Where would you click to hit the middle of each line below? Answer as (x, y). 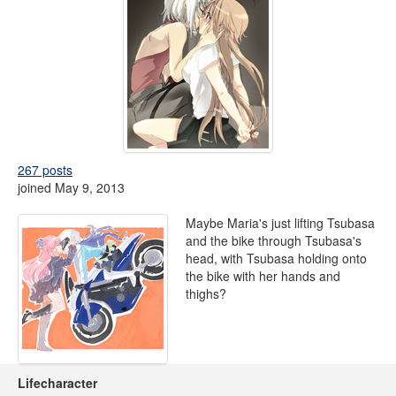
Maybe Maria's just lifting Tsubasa (280, 223)
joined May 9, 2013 (71, 187)
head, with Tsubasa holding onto (276, 258)
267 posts (45, 170)
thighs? (206, 293)
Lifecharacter (57, 383)
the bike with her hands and (263, 276)
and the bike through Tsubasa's (274, 240)
